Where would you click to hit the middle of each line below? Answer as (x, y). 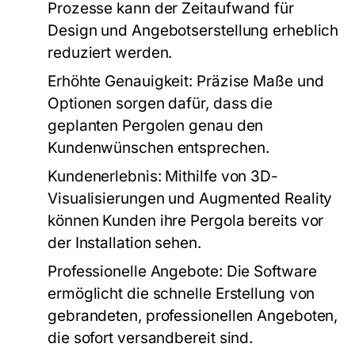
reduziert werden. (110, 53)
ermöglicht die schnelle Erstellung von (181, 294)
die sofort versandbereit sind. (151, 338)
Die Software (269, 271)
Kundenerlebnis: (105, 176)
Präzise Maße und (258, 81)
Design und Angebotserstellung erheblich (193, 31)
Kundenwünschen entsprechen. (158, 148)
